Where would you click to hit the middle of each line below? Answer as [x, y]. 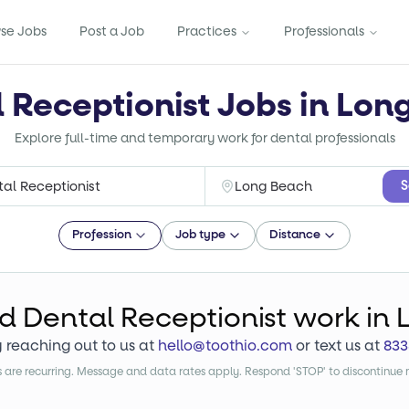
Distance [295, 235]
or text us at [338, 346]
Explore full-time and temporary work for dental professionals [204, 138]
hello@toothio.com [225, 346]
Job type [200, 235]
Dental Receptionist [155, 318]
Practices [207, 31]
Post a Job [112, 31]
